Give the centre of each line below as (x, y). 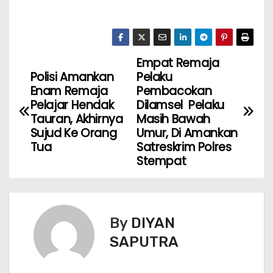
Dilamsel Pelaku (180, 105)
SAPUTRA (144, 242)
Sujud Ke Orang (73, 133)
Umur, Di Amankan (187, 133)
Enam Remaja (69, 91)
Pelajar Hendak (72, 105)
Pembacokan (174, 91)
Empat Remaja (178, 63)
